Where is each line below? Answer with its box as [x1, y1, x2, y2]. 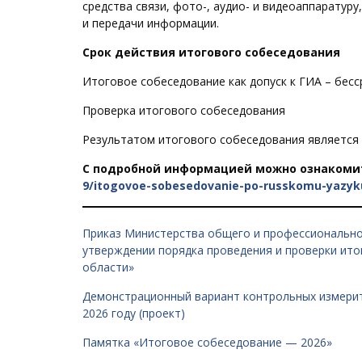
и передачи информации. [82, 15, 222, 31]
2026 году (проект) [82, 305, 185, 321]
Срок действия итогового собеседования [82, 44, 340, 60]
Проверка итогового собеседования [82, 103, 285, 118]
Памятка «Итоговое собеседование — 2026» [82, 335, 332, 350]
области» [82, 259, 134, 275]
